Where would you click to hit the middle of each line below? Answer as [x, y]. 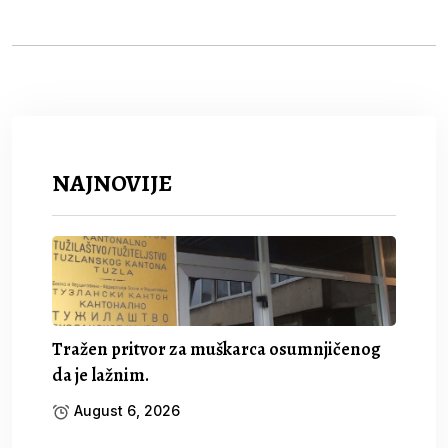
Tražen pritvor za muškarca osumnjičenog [216, 348]
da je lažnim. [100, 374]
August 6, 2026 [125, 410]
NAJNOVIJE [112, 182]
